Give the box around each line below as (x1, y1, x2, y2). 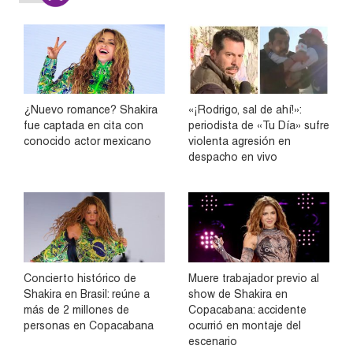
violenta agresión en (188, 135, 291, 148)
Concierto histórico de (24, 271, 136, 284)
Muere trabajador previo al (188, 271, 319, 284)
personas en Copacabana (24, 318, 154, 332)
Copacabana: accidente (188, 303, 307, 316)
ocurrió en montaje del (188, 318, 301, 332)
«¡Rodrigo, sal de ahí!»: (188, 103, 301, 117)
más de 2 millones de (24, 303, 129, 316)
